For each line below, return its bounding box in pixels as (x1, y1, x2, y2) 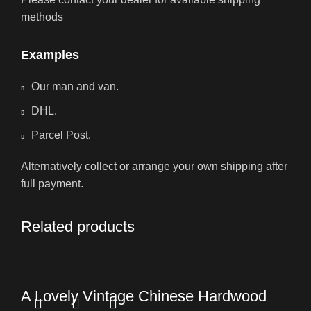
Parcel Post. (31, 129, 91, 142)
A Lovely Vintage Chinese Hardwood (21, 287, 267, 305)
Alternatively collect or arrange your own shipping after (21, 160, 287, 173)
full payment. (21, 178, 83, 190)
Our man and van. (31, 81, 119, 93)
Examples (21, 48, 79, 62)
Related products (21, 218, 135, 236)
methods (21, 11, 63, 24)
